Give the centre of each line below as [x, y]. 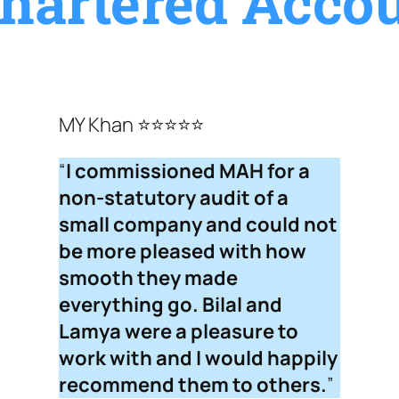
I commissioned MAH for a [188, 171]
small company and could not [198, 225]
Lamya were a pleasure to [179, 332]
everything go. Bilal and [171, 305]
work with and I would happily [198, 358]
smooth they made [148, 278]
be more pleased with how [183, 252]
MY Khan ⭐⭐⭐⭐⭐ [131, 125]
